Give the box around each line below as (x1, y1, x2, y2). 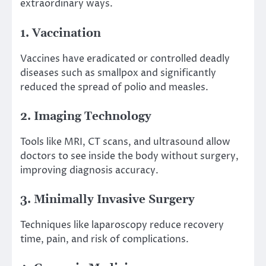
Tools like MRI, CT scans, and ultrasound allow (20, 135, 230, 148)
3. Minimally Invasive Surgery (20, 192, 195, 207)
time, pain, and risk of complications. (20, 233, 189, 246)
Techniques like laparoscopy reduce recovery (20, 218, 224, 232)
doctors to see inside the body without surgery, (20, 149, 239, 163)
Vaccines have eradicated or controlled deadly (20, 52, 230, 65)
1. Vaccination (20, 26, 101, 40)
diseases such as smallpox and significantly (20, 66, 216, 80)
